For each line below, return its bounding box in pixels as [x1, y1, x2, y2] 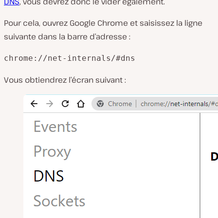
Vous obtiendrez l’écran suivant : [4, 74, 126, 86]
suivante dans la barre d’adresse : [4, 31, 130, 42]
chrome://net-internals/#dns [4, 54, 135, 63]
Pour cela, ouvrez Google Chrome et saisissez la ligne [4, 18, 202, 29]
